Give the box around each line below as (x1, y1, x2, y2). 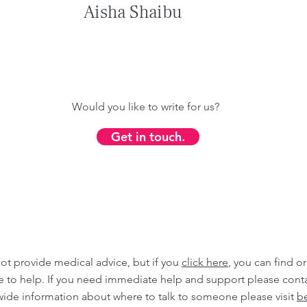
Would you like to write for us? (71, 100, 219, 113)
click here (182, 256, 228, 269)
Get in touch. (111, 129, 185, 145)
